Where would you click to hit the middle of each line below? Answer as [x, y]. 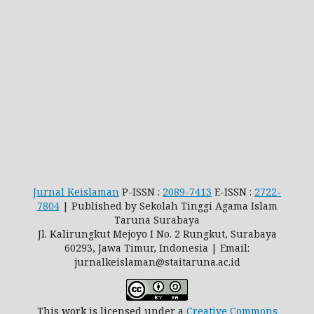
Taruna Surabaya [157, 219]
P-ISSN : [141, 191]
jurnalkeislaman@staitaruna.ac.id [157, 261]
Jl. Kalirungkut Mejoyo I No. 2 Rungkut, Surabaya [157, 233]
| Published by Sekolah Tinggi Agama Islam [168, 205]
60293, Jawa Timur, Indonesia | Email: [157, 247]
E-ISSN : [233, 191]
